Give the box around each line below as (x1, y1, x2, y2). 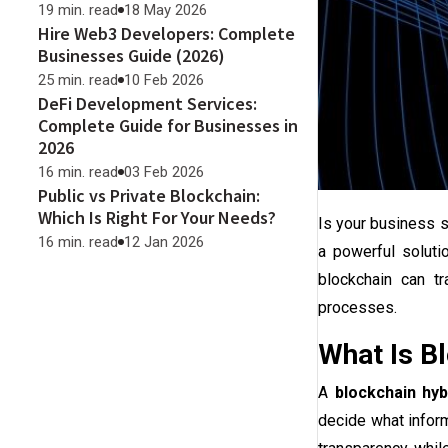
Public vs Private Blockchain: (38, 184, 260, 207)
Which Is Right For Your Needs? (38, 206, 276, 229)
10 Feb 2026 (124, 71, 204, 89)
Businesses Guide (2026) (38, 44, 225, 67)
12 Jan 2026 (124, 233, 204, 251)
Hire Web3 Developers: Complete (38, 22, 295, 45)
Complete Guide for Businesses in (38, 114, 298, 137)
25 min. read (38, 71, 118, 89)
